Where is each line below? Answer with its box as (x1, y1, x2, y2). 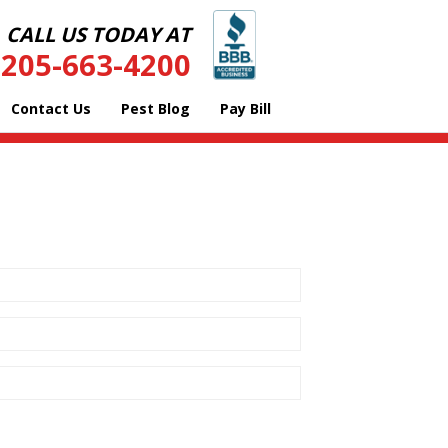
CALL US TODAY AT (6, 21, 191, 48)
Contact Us (11, 99, 91, 118)
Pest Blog (121, 99, 190, 118)
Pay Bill (220, 99, 271, 118)
